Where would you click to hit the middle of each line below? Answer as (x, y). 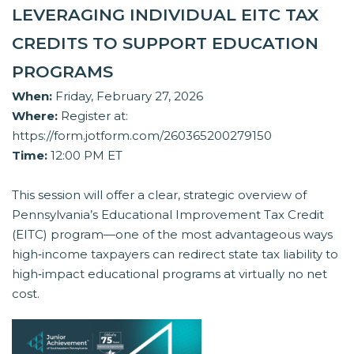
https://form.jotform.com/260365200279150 (142, 136)
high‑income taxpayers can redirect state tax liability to (175, 254)
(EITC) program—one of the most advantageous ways (172, 235)
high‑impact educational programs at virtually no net (169, 274)
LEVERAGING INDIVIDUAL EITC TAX (165, 15)
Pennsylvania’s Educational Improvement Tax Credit (168, 215)
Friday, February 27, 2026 (128, 96)
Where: (35, 116)
